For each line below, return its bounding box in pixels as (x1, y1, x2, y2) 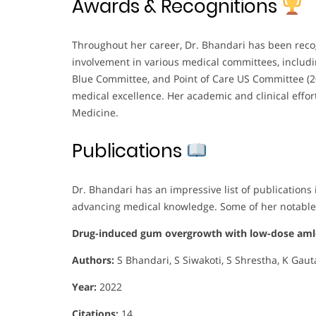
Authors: (72, 253, 114, 267)
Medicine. (72, 105, 119, 119)
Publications (72, 138, 186, 164)
